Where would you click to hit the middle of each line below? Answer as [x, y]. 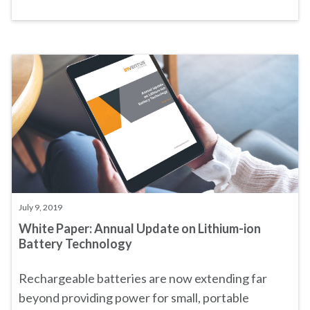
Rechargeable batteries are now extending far [143, 278]
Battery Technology [75, 244]
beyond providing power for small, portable [134, 298]
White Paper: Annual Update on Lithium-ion [140, 228]
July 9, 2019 [40, 207]
